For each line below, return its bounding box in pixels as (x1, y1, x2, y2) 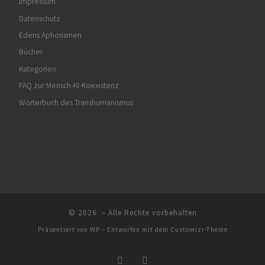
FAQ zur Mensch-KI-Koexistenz (18, 80, 119, 91)
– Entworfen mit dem (99, 225, 170, 234)
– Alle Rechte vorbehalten (99, 208, 197, 218)
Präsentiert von (37, 225, 90, 234)
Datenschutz (18, 13, 60, 24)
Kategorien (18, 63, 56, 74)
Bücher (18, 47, 43, 57)
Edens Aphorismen (18, 30, 82, 40)
